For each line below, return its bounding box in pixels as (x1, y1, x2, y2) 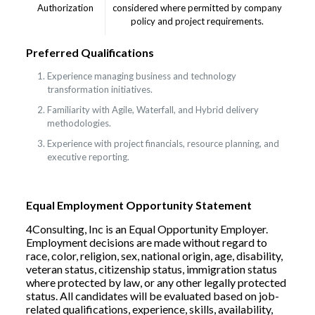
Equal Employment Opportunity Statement (25, 198, 252, 212)
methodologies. (46, 117, 111, 129)
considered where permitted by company (112, 2, 282, 13)
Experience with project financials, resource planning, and (46, 138, 279, 149)
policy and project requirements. (130, 15, 264, 27)
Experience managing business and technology (46, 70, 236, 82)
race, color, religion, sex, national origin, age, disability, (25, 249, 283, 262)
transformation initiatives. (46, 84, 153, 95)
